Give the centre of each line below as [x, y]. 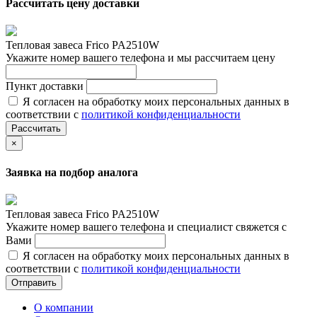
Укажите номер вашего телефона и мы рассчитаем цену [140, 58]
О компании [64, 307]
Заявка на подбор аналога [72, 172]
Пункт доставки [46, 86]
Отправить [34, 282]
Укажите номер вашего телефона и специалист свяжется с [146, 226]
